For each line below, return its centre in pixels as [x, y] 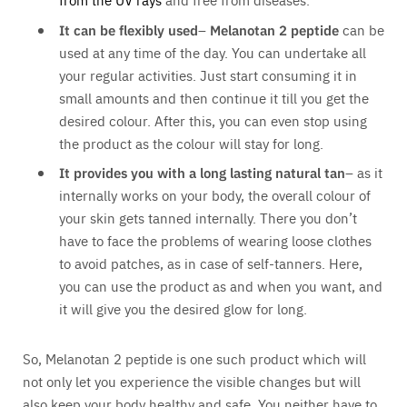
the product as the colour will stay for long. [191, 143]
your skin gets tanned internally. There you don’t [208, 218]
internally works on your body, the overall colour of [215, 195]
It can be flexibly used [129, 29]
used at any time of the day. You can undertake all [213, 52]
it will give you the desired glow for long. [183, 309]
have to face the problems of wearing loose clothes [215, 241]
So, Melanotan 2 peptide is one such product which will [194, 359]
